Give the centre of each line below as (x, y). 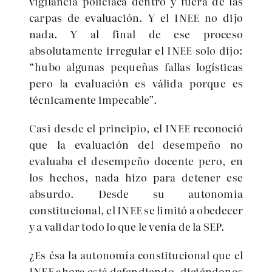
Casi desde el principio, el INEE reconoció (136, 128)
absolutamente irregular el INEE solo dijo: (136, 50)
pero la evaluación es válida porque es (136, 83)
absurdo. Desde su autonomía (136, 193)
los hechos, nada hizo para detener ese (136, 177)
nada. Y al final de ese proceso (136, 34)
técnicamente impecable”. (93, 99)
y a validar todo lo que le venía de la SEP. (127, 226)
